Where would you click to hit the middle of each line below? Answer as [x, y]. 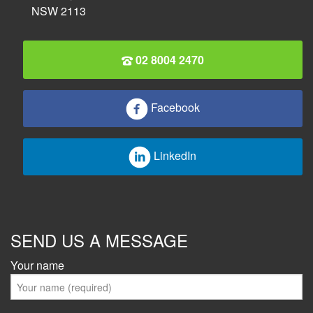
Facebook [175, 107]
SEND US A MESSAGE [99, 240]
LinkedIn [175, 155]
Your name [37, 265]
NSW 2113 [58, 10]
